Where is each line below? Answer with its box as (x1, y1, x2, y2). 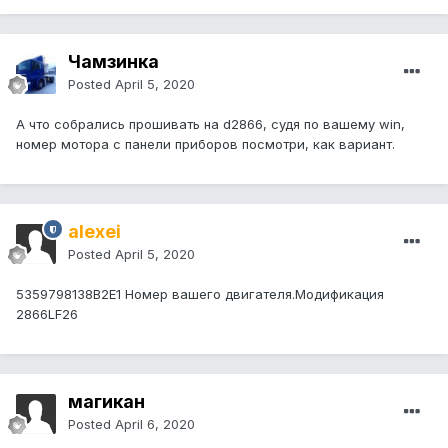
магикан (68, 391, 145, 413)
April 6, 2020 (115, 416, 195, 433)
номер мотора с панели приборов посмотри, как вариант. (16, 136, 395, 153)
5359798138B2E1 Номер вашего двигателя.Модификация (16, 286, 384, 303)
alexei (68, 221, 121, 243)
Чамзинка (68, 51, 159, 73)
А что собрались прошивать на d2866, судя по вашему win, (16, 116, 405, 133)
